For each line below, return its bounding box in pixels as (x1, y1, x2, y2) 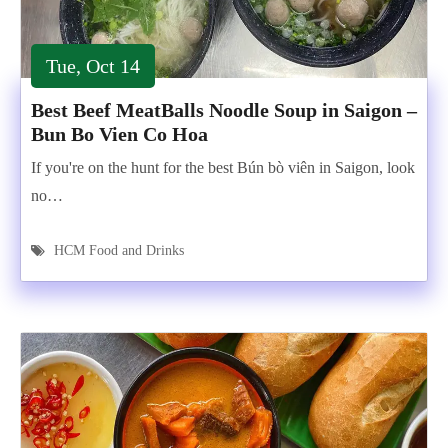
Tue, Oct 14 (46, 55, 140, 77)
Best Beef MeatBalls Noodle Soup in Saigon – (31, 99, 417, 121)
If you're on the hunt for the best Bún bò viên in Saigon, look (31, 159, 415, 176)
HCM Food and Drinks (54, 243, 184, 258)
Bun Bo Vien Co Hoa (31, 123, 208, 145)
